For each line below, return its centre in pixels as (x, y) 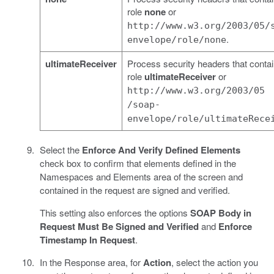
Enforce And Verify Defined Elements (161, 150)
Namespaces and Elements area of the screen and (141, 176)
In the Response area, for (91, 262)
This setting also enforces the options (115, 212)
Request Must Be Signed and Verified (119, 226)
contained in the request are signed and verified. (135, 190)
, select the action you (214, 262)
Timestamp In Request (87, 239)
